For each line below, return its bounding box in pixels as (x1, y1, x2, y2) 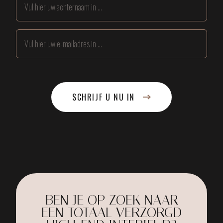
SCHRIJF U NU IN (72, 91, 135, 104)
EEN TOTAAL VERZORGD (41, 204, 182, 221)
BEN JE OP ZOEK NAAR (45, 191, 178, 208)
